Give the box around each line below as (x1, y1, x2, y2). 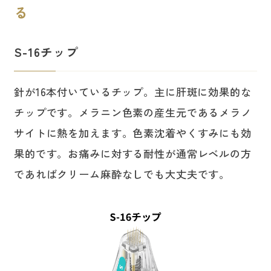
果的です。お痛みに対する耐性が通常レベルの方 (13, 145, 252, 161)
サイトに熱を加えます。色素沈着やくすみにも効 (13, 125, 252, 140)
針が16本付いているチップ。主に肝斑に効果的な (13, 83, 252, 99)
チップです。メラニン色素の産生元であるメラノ (13, 104, 252, 120)
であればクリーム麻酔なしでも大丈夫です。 (13, 166, 230, 181)
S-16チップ (13, 43, 79, 61)
